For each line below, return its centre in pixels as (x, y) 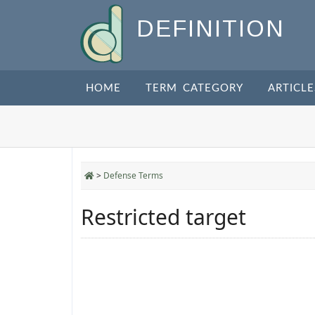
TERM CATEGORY (194, 88)
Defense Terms (133, 175)
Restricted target (163, 217)
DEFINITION (211, 29)
